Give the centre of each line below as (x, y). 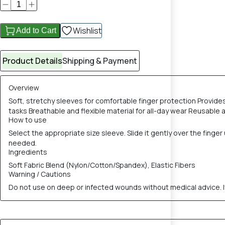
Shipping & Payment (100, 61)
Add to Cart (36, 30)
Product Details (32, 61)
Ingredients (28, 152)
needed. (23, 143)
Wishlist (87, 31)
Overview (24, 88)
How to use (28, 120)
